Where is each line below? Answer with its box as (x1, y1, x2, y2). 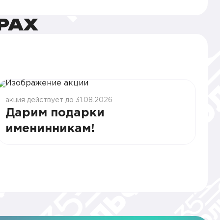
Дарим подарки (5, 108, 105, 118)
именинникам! (5, 123, 95, 134)
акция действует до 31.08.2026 (5, 97, 113, 103)
